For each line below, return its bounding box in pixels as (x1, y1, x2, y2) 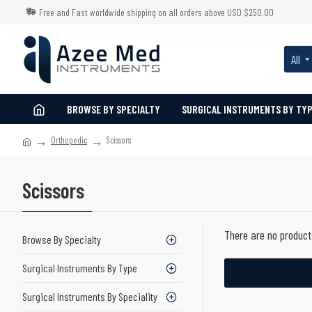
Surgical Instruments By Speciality (22, 290, 157, 303)
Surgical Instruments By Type (22, 261, 137, 274)
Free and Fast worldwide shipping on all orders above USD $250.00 (39, 6, 274, 18)
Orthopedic (51, 134, 87, 146)
